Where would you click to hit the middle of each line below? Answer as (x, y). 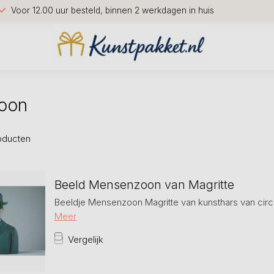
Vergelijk (86, 239)
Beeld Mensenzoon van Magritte (144, 185)
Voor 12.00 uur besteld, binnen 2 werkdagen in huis (113, 10)
